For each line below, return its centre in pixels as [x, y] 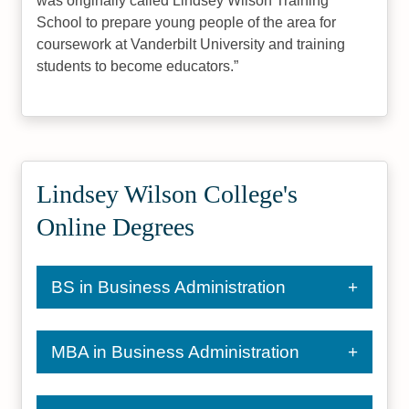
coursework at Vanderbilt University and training [191, 44]
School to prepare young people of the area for [187, 22]
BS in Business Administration [169, 287]
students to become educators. [136, 66]
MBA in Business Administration [176, 352]
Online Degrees [116, 227]
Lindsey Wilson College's [168, 194]
